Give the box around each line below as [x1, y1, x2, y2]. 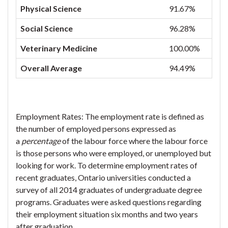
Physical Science [20, 4, 81, 13]
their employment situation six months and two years [16, 209, 198, 219]
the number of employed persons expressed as [16, 124, 176, 133]
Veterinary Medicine [20, 43, 97, 53]
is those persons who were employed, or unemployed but [16, 148, 211, 158]
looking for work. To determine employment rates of [16, 160, 197, 170]
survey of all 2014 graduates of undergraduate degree [16, 185, 202, 194]
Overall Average [20, 63, 82, 73]
